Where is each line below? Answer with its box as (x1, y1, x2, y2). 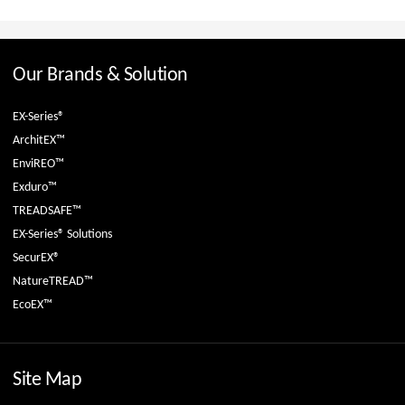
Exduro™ (13, 180, 57, 194)
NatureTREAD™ (13, 274, 93, 288)
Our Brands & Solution (13, 64, 188, 86)
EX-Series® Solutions (13, 227, 112, 241)
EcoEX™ (13, 297, 52, 312)
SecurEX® (13, 250, 60, 265)
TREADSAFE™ (13, 203, 81, 218)
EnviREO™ (13, 156, 64, 171)
